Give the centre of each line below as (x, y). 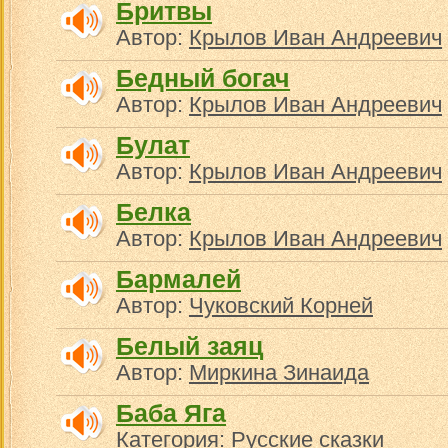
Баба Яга (171, 413)
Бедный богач (203, 78)
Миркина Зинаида (279, 372)
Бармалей (178, 279)
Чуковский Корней (281, 305)
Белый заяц (189, 346)
